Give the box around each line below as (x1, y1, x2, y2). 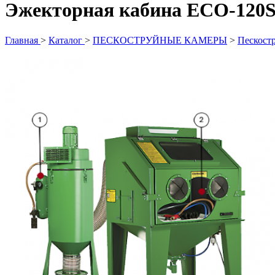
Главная (5, 34, 38, 45)
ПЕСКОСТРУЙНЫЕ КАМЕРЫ (93, 34, 227, 45)
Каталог (48, 34, 82, 45)
